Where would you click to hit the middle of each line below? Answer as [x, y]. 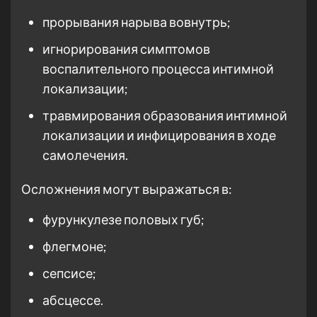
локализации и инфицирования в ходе [159, 135]
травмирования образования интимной [165, 115]
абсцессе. [73, 300]
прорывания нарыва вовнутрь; [137, 22]
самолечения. [85, 155]
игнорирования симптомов [126, 49]
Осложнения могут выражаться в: [127, 189]
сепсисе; [69, 273]
